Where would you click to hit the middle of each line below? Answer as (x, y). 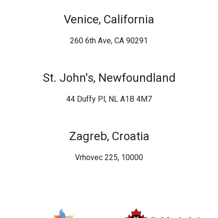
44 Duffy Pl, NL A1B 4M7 (109, 99)
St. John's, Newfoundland (109, 78)
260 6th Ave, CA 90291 (109, 41)
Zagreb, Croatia (109, 136)
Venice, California (109, 20)
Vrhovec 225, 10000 (109, 158)
